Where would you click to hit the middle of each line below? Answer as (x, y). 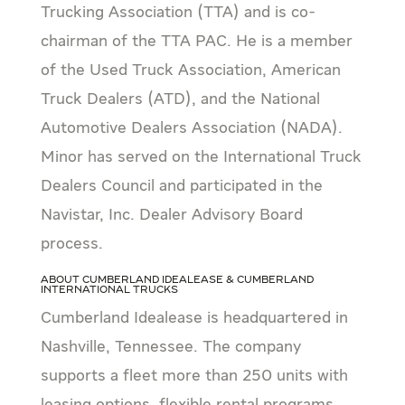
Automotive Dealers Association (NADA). (191, 129)
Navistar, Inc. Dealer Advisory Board (171, 216)
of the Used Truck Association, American (190, 71)
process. (71, 245)
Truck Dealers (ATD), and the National (180, 100)
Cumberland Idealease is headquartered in (194, 319)
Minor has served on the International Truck (201, 158)
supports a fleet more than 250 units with (194, 377)
